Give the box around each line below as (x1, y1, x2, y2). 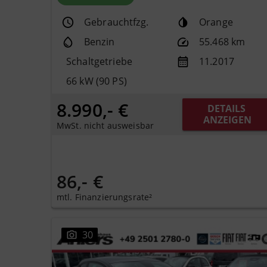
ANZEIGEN (203, 113, 252, 127)
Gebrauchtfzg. (84, 15, 148, 29)
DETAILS (207, 102, 246, 116)
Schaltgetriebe (66, 55, 132, 69)
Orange (199, 15, 233, 29)
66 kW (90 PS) (66, 74, 127, 88)
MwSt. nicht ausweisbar (57, 119, 154, 131)
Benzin (84, 35, 114, 49)
